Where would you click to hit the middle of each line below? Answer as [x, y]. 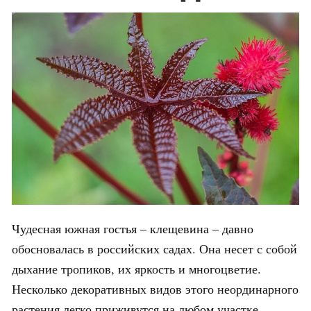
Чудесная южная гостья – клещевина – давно [133, 229]
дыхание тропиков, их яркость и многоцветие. [136, 269]
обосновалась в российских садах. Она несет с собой [154, 249]
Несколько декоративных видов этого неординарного [155, 289]
